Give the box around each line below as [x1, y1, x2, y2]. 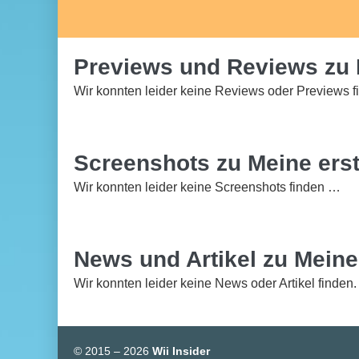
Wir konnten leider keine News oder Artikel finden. [74, 276, 357, 290]
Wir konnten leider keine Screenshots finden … [74, 180, 341, 194]
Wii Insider [152, 345, 210, 357]
